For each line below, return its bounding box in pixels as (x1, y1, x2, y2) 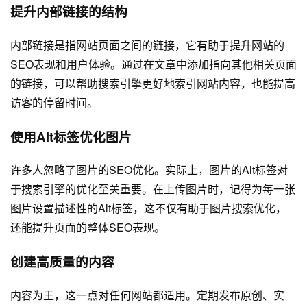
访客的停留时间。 (10, 95, 98, 111)
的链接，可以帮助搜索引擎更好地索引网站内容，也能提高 (10, 75, 295, 92)
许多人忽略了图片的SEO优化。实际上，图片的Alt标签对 (10, 162, 288, 178)
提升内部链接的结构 (10, 2, 127, 21)
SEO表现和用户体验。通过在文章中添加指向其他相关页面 (10, 56, 297, 73)
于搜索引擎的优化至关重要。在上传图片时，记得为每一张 (10, 181, 295, 197)
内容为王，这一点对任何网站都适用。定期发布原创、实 (10, 286, 284, 303)
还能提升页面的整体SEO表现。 (10, 219, 165, 236)
